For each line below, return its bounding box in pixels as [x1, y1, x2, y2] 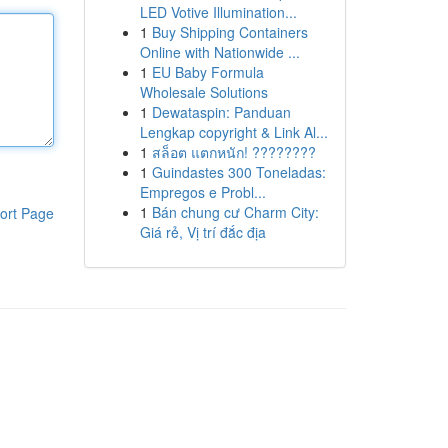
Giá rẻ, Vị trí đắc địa [139, 222, 266, 242]
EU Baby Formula [151, 62, 264, 82]
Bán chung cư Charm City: [151, 202, 319, 222]
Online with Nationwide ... [139, 42, 300, 62]
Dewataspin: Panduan [151, 102, 291, 122]
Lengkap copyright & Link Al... [139, 122, 328, 142]
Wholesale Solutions [139, 82, 268, 102]
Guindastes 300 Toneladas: [151, 162, 326, 182]
